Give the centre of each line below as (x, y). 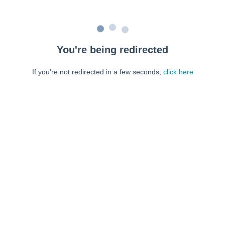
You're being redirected (113, 50)
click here (178, 72)
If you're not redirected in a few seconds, (97, 72)
